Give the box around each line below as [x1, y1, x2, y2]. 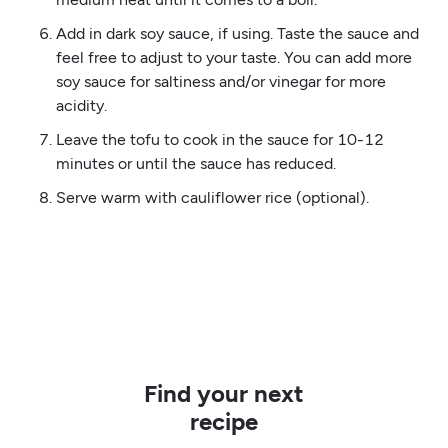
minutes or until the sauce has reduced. [55, 153, 336, 173]
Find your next [143, 378, 304, 408]
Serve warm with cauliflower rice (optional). [55, 187, 369, 207]
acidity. [55, 95, 107, 115]
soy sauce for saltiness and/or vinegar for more [55, 71, 386, 91]
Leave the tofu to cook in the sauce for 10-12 [55, 129, 384, 149]
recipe [189, 406, 258, 436]
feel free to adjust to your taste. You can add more [55, 47, 412, 67]
